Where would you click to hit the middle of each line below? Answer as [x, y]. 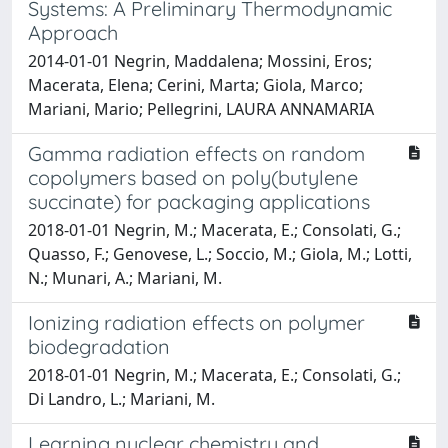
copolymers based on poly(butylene [193, 177]
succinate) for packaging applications [199, 201]
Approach [73, 32]
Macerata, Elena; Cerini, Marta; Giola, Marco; [195, 84]
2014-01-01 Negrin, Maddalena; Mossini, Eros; [200, 60]
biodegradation [99, 346]
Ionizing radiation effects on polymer [196, 322]
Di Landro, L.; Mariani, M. [121, 398]
